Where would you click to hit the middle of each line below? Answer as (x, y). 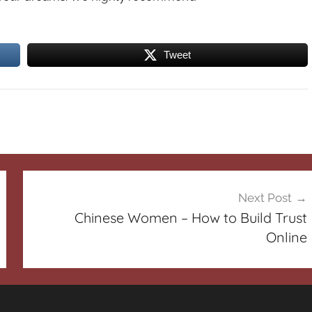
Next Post (265, 198)
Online (286, 237)
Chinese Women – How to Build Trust (190, 218)
